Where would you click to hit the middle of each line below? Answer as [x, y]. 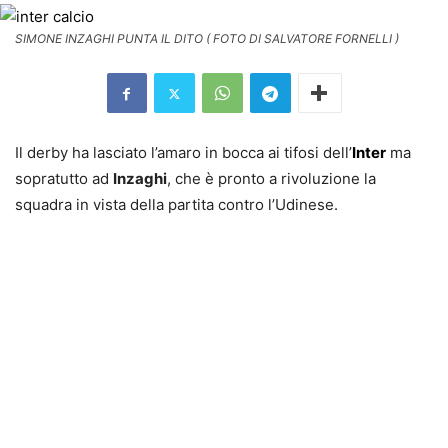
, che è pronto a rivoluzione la [271, 179]
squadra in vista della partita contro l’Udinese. [176, 205]
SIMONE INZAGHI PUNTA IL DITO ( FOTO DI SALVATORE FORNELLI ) [207, 39]
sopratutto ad [64, 179]
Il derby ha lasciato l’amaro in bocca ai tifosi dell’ [183, 153]
